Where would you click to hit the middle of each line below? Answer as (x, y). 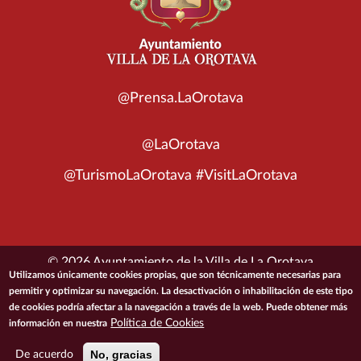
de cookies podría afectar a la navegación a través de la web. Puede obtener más (178, 307)
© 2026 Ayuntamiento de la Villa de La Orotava (180, 261)
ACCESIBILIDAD (50, 301)
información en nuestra (58, 323)
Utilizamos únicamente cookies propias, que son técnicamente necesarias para (175, 275)
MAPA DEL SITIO (240, 321)
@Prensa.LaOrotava (180, 98)
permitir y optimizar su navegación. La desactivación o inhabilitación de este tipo (181, 291)
